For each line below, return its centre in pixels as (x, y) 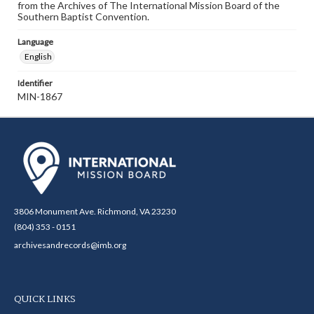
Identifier (35, 83)
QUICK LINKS (45, 299)
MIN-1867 (40, 96)
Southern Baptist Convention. (83, 16)
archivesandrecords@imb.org (70, 245)
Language (35, 42)
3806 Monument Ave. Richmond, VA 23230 (95, 211)
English (38, 56)
